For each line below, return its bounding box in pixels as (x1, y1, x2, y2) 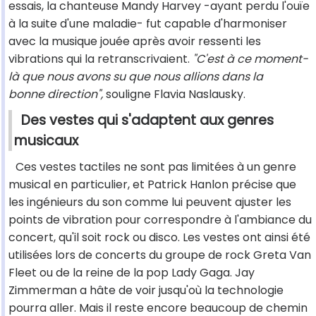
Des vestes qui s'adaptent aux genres (21, 111, 274, 130)
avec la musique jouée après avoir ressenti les (8, 33, 261, 50)
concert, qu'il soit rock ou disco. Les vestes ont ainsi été (8, 229, 310, 246)
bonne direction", (8, 86, 103, 103)
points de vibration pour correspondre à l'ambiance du (8, 212, 312, 229)
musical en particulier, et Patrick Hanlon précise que (8, 176, 296, 193)
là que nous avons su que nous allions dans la (8, 68, 263, 85)
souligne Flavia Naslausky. (103, 86, 245, 103)
